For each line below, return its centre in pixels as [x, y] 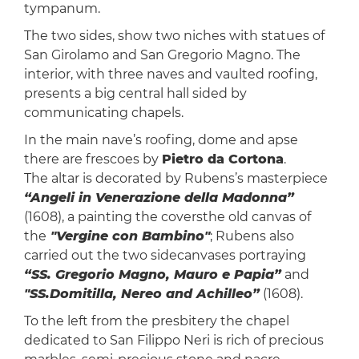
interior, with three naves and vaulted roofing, [170, 75]
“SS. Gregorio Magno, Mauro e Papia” [152, 275]
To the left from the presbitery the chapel [156, 321]
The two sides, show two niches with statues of [174, 36]
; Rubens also [252, 236]
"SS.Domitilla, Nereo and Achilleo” [141, 294]
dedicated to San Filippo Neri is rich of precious [173, 341]
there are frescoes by [93, 159]
